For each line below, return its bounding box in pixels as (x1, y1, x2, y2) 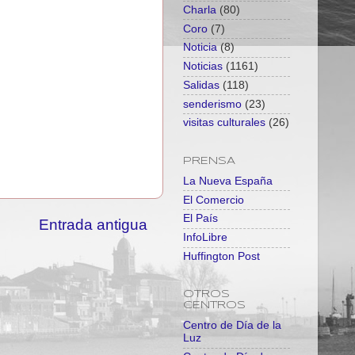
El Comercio (183, 193, 244, 206)
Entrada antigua (39, 216, 147, 234)
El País (183, 212, 218, 225)
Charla (183, 3, 216, 16)
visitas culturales (183, 116, 265, 129)
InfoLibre (183, 231, 227, 244)
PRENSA (183, 155, 235, 166)
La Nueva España (183, 174, 273, 187)
